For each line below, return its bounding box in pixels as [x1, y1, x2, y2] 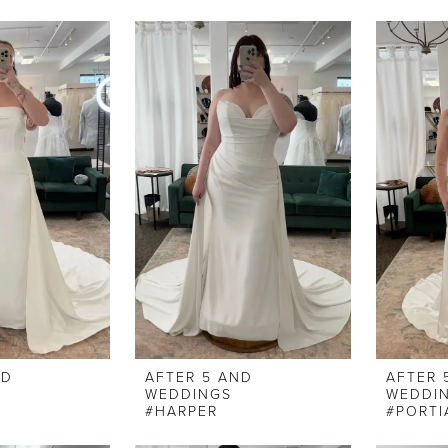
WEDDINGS [145, 386, 233, 404]
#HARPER [145, 403, 219, 421]
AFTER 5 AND [145, 369, 254, 387]
